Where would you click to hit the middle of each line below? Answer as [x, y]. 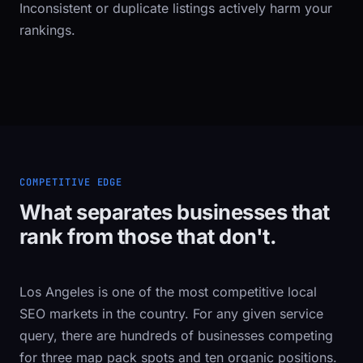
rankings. [47, 30]
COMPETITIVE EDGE [71, 182]
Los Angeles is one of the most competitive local [168, 292]
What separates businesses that [175, 212]
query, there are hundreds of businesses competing [176, 335]
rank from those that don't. [148, 236]
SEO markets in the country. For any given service [171, 314]
